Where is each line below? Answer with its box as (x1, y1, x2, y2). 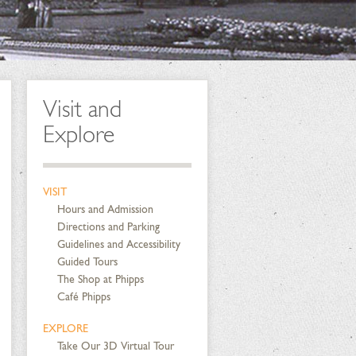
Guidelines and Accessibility (56, 238, 180, 251)
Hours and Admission (56, 203, 153, 216)
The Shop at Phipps (56, 273, 144, 286)
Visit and (42, 95, 122, 123)
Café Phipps (56, 290, 110, 304)
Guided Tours (56, 255, 118, 269)
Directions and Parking (56, 220, 160, 234)
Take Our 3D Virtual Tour (56, 339, 174, 353)
